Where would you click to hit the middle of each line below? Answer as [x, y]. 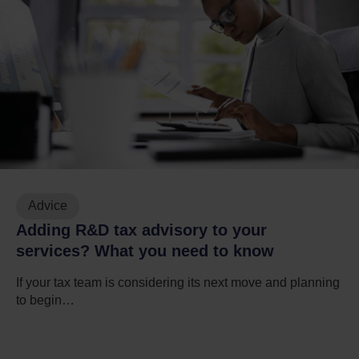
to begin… [45, 300]
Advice [48, 206]
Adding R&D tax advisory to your [141, 230]
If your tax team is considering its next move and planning [178, 282]
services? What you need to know [145, 250]
